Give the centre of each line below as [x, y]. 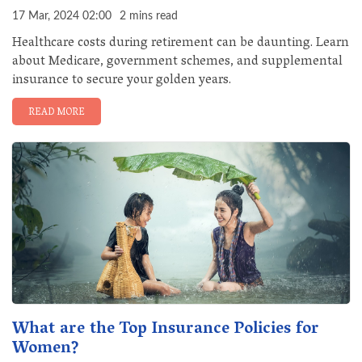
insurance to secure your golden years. [122, 81]
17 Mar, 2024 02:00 [62, 16]
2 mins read [149, 16]
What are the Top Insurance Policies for [166, 330]
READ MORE [57, 113]
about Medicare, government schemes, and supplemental [177, 62]
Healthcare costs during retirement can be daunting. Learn [181, 44]
